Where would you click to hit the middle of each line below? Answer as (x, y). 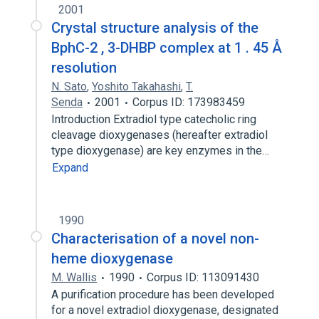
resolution (84, 68)
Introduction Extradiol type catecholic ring (154, 119)
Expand (70, 168)
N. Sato (69, 87)
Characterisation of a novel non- (155, 239)
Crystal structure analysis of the (155, 28)
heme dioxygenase (112, 258)
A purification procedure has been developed (163, 294)
